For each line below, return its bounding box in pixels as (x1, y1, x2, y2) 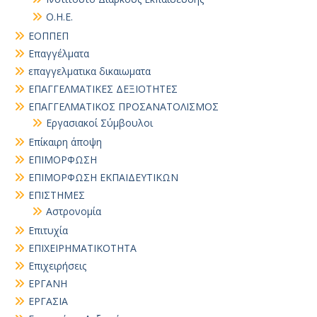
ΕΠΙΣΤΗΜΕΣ (28, 188, 85, 202)
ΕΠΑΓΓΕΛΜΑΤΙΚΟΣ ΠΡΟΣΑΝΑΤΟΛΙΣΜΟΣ (28, 100, 219, 113)
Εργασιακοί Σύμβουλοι (46, 116, 153, 129)
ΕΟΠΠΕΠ (28, 29, 69, 42)
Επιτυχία (28, 224, 68, 237)
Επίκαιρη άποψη (28, 135, 102, 149)
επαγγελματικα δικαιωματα (28, 64, 151, 78)
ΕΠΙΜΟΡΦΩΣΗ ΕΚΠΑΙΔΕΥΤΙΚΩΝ (28, 171, 178, 184)
